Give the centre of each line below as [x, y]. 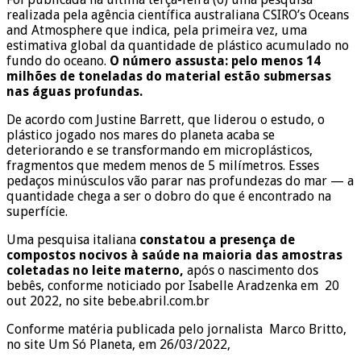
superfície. [37, 211]
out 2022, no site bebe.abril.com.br [108, 301]
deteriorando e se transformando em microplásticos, [160, 150]
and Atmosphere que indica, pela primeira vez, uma [157, 30]
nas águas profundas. [75, 91]
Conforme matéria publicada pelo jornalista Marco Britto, [176, 329]
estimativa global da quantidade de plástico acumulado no [178, 45]
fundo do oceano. [58, 60]
